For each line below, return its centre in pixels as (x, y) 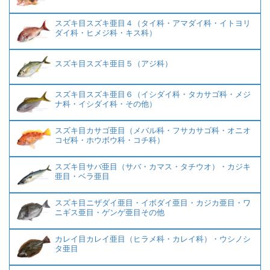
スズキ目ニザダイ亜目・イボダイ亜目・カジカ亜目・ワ (153, 203)
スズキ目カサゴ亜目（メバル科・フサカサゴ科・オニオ (153, 131)
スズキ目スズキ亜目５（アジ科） (114, 64)
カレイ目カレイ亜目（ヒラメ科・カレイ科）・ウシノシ (153, 239)
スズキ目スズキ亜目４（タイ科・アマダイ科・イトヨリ (153, 24)
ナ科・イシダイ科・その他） (106, 104)
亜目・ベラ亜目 (82, 177)
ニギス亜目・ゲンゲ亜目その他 (110, 213)
